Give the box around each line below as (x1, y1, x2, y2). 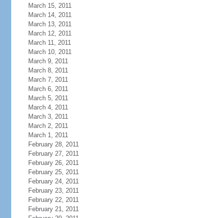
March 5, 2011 (28, 94, 68, 102)
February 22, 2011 (28, 196, 79, 203)
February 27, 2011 (28, 150, 79, 157)
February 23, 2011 (28, 187, 79, 194)
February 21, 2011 (28, 205, 79, 213)
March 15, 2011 (28, 2, 72, 9)
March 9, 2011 (28, 57, 68, 65)
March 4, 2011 (28, 104, 68, 111)
